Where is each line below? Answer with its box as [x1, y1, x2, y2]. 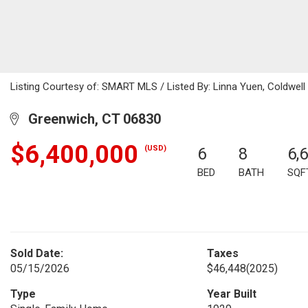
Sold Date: [10, 247, 63, 260]
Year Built [206, 287, 256, 300]
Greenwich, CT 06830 [18, 111, 161, 127]
